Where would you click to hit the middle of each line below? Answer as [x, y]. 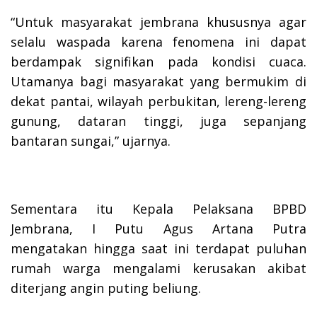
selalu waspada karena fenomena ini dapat [158, 41]
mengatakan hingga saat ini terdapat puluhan [158, 248]
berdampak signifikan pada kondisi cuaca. [158, 61]
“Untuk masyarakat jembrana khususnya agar [158, 22]
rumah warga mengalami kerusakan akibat [158, 268]
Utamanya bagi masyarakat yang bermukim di [158, 81]
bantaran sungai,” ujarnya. [91, 140]
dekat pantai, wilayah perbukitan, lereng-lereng [158, 101]
